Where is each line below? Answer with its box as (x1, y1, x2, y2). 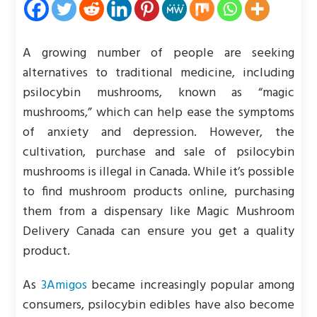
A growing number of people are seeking (23, 43, 294, 64)
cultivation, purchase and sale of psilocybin (23, 142, 294, 163)
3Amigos (40, 275, 87, 296)
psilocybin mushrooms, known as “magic (23, 83, 294, 103)
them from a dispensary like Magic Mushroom (23, 202, 294, 222)
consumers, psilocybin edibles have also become (23, 295, 294, 316)
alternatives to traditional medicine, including (23, 63, 294, 83)
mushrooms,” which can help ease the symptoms (23, 103, 294, 123)
